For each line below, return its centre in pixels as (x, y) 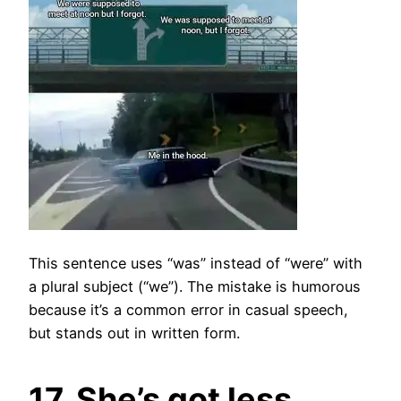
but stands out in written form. (134, 333)
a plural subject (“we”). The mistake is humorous (195, 286)
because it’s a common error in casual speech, (188, 309)
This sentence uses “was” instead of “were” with (196, 263)
